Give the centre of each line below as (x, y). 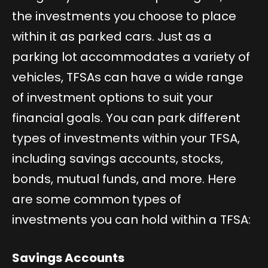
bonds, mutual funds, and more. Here (124, 179)
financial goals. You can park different (126, 118)
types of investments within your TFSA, (126, 138)
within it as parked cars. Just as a (112, 37)
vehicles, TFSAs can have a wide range (128, 77)
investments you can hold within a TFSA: (131, 220)
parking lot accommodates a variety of (131, 57)
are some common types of (97, 200)
